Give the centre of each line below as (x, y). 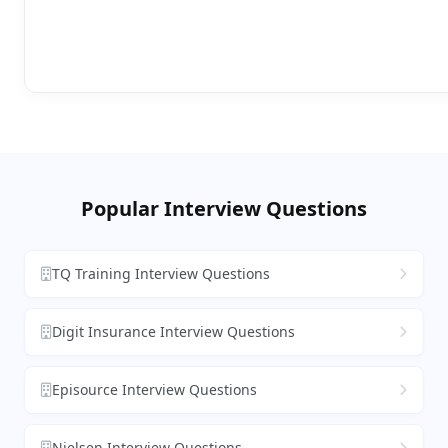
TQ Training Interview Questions (161, 273)
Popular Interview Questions (224, 208)
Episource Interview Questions (154, 389)
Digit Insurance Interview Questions (173, 331)
